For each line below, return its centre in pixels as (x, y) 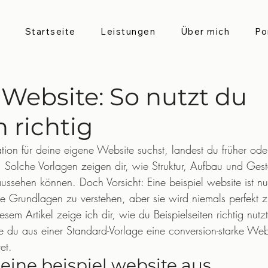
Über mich (205, 31)
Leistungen (128, 31)
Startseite (50, 31)
